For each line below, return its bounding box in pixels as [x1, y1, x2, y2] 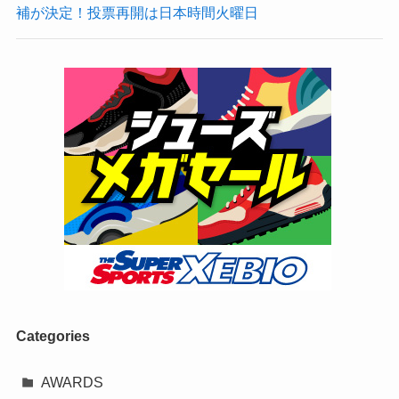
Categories [15, 328, 90, 345]
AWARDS [41, 374, 104, 391]
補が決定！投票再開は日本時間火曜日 [15, 4, 258, 20]
